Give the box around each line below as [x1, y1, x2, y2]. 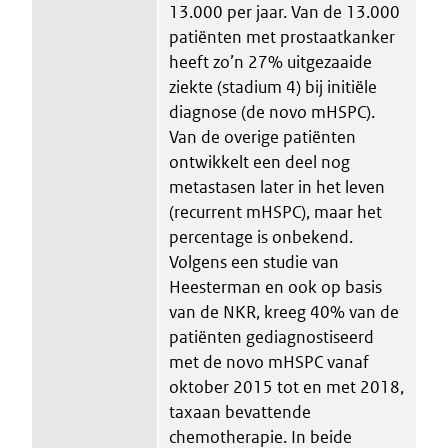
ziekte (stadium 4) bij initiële [169, 75, 377, 98]
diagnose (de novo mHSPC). [169, 100, 375, 123]
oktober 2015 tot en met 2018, [169, 375, 404, 398]
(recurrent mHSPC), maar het [169, 200, 382, 223]
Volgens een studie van [169, 250, 339, 273]
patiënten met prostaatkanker [169, 25, 395, 48]
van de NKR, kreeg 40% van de [169, 300, 399, 323]
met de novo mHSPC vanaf [169, 350, 369, 373]
